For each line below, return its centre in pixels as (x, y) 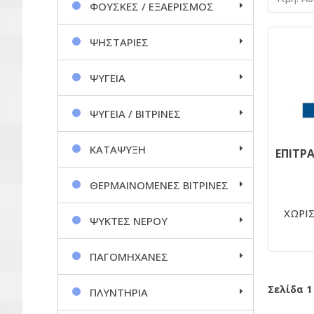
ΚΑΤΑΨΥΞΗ (118, 149)
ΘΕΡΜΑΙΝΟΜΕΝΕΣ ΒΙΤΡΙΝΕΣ (159, 185)
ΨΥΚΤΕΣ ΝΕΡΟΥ (129, 220)
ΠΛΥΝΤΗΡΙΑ (119, 292)
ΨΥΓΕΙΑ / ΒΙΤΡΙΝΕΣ (135, 113)
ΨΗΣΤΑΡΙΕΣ (119, 42)
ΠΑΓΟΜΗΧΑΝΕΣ (129, 256)
